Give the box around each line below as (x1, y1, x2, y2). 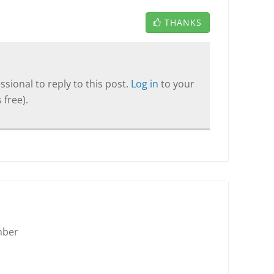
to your (161, 77, 194, 91)
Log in (131, 77, 161, 91)
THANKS (165, 17, 202, 28)
